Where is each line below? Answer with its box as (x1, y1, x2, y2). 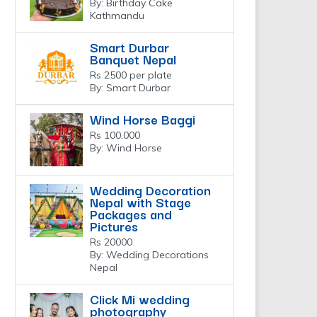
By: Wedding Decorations (90, 248, 209, 262)
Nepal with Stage (90, 192, 191, 212)
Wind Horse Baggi (90, 109, 195, 129)
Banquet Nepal (90, 49, 176, 69)
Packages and (90, 204, 172, 224)
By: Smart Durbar (90, 81, 171, 95)
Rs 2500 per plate (90, 69, 172, 82)
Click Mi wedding (90, 289, 190, 309)
